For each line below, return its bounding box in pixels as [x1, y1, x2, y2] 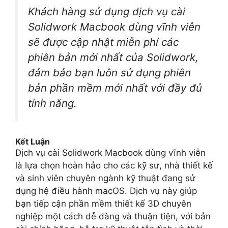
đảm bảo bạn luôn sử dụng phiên [28, 66, 191, 79]
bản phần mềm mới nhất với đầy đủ [28, 81, 202, 95]
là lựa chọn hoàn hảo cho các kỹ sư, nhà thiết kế [15, 160, 213, 170]
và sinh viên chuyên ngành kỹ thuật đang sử [15, 173, 195, 183]
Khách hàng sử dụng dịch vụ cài [28, 5, 185, 18]
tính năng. [28, 97, 77, 110]
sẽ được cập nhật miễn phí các [28, 36, 179, 49]
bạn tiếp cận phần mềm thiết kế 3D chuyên [15, 198, 191, 209]
